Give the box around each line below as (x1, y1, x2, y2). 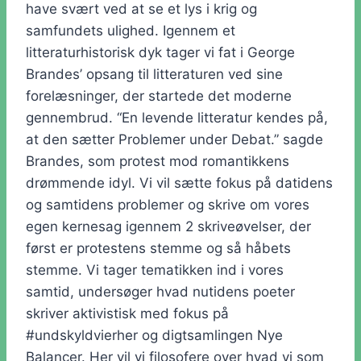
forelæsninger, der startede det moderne (26, 87, 292, 104)
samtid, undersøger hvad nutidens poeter (26, 283, 295, 300)
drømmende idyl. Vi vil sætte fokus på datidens (26, 174, 333, 191)
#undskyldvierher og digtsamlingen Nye (26, 326, 283, 343)
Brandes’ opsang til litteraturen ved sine (26, 65, 283, 82)
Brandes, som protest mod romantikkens (26, 152, 289, 169)
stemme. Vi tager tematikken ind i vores (26, 261, 284, 278)
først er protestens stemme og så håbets (26, 239, 291, 256)
